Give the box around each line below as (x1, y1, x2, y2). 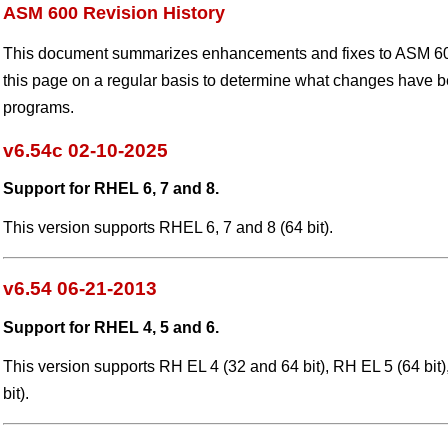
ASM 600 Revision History (3, 3, 225, 23)
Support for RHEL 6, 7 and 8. (3, 180, 219, 198)
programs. (3, 99, 74, 116)
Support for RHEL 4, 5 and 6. (3, 318, 219, 336)
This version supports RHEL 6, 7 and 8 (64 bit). (3, 219, 333, 237)
